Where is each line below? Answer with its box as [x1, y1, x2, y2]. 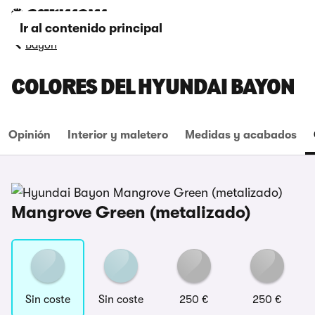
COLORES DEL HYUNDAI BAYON [11, 77, 295, 100]
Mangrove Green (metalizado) [11, 202, 250, 222]
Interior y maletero [67, 129, 168, 141]
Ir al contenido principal [20, 21, 162, 35]
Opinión [8, 129, 51, 141]
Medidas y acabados [185, 129, 297, 141]
